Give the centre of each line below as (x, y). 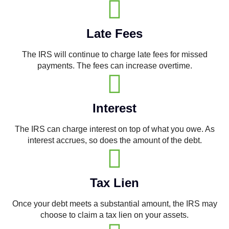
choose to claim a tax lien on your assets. (114, 215)
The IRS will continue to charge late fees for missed (114, 55)
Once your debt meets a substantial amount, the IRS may (114, 204)
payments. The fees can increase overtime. (114, 66)
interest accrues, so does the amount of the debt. (114, 141)
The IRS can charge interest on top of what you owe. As (114, 129)
